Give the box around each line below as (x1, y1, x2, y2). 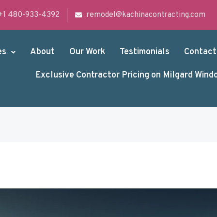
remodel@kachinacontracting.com (86, 10, 205, 20)
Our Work (69, 46, 105, 58)
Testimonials (119, 46, 170, 58)
